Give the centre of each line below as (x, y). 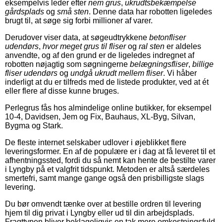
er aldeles (183, 46)
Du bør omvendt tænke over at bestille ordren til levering (103, 204)
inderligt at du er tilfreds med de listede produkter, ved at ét (107, 82)
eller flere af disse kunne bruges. (62, 91)
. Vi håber (180, 73)
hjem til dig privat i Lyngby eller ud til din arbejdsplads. (100, 213)
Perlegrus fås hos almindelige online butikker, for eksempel (108, 108)
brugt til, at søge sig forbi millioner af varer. (79, 20)
